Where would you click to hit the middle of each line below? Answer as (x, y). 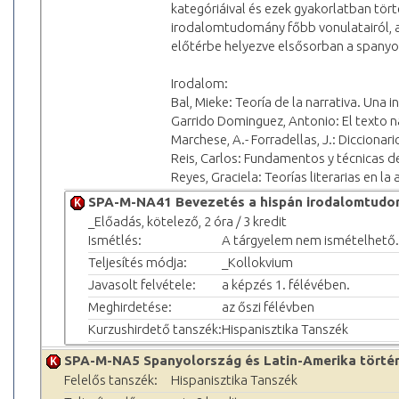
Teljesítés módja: (138, 262)
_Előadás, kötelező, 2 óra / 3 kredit (187, 221)
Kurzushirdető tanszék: (155, 329)
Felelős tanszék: (111, 379)
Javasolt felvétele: (142, 284)
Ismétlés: (115, 240)
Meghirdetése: (130, 306)
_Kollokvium (257, 262)
